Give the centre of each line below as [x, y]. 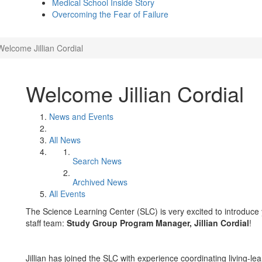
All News [65, 140]
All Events [67, 194]
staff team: [46, 223]
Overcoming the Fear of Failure [110, 14]
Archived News [100, 182]
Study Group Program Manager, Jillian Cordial [158, 223]
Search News [97, 161]
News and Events [81, 116]
